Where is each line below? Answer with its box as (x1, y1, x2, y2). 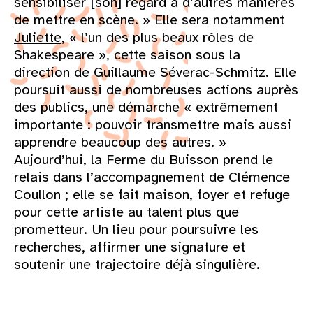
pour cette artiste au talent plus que (14, 203, 239, 221)
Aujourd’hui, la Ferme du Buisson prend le (14, 150, 273, 168)
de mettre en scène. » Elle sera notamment (14, 10, 284, 29)
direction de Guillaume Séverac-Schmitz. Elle (14, 63, 296, 81)
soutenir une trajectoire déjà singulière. (14, 255, 260, 273)
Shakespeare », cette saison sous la (14, 45, 240, 64)
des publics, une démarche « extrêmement (14, 98, 278, 116)
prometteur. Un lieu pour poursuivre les (14, 220, 259, 238)
